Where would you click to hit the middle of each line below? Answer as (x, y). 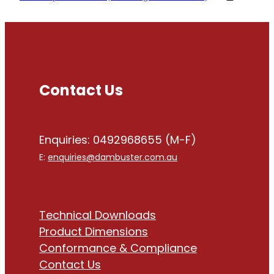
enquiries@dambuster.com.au (113, 158)
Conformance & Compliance (118, 250)
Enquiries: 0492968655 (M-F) (118, 141)
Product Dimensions (94, 233)
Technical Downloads (98, 217)
